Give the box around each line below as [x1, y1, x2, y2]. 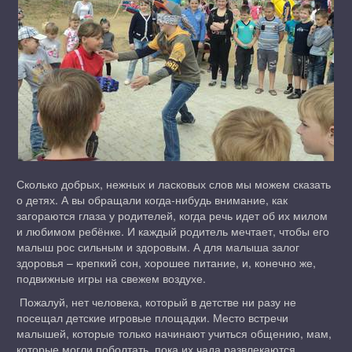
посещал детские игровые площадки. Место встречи [16, 310, 288, 325]
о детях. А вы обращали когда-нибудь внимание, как [16, 192, 288, 207]
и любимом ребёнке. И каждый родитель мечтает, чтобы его [16, 223, 329, 239]
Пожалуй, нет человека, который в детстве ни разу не [16, 294, 296, 310]
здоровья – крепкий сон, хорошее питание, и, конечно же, [16, 255, 316, 270]
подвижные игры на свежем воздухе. [16, 270, 209, 286]
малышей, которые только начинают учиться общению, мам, [16, 325, 332, 341]
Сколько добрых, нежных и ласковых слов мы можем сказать [16, 176, 331, 192]
